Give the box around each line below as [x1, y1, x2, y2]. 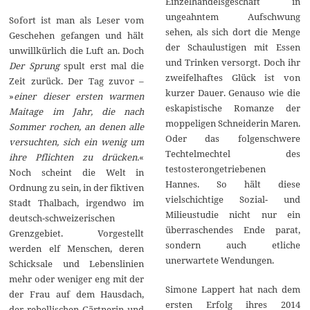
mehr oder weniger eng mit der [9, 273, 145, 286]
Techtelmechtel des [165, 147, 300, 160]
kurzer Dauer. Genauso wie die [165, 86, 300, 99]
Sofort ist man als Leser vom [9, 14, 145, 27]
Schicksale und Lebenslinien [9, 257, 145, 271]
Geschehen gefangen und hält [9, 29, 145, 42]
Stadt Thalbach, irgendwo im [9, 197, 145, 210]
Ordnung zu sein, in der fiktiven [9, 181, 145, 194]
